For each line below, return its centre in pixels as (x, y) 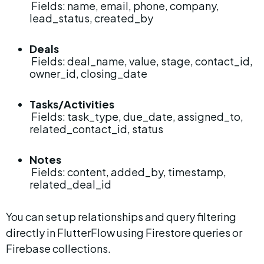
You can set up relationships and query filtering (122, 217)
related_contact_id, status (96, 129)
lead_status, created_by (91, 18)
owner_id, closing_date (88, 73)
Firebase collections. (58, 248)
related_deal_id (70, 184)
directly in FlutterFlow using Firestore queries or (125, 232)
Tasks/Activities (72, 104)
